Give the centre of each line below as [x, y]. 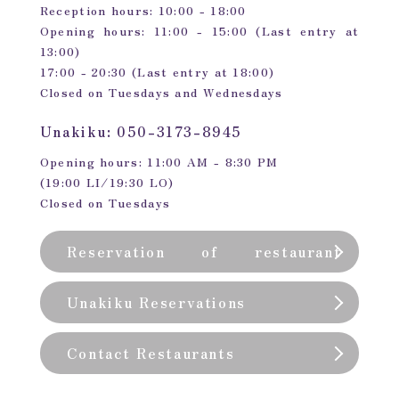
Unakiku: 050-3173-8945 [141, 131]
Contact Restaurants [151, 353]
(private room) [127, 293]
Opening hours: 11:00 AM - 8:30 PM [159, 162]
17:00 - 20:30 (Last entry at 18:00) [157, 72]
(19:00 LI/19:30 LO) [107, 183]
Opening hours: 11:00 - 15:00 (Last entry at [199, 31]
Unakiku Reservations [156, 302]
